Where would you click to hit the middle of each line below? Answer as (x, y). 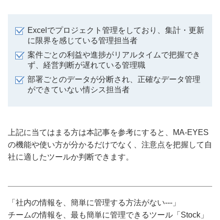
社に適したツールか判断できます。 (71, 157)
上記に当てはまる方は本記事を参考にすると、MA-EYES (108, 132)
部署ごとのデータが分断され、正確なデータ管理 (114, 79)
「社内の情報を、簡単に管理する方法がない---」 (94, 202)
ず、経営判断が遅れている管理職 (86, 65)
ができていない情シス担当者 (79, 89)
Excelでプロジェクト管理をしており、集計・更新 (116, 30)
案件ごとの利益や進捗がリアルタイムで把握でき (114, 55)
